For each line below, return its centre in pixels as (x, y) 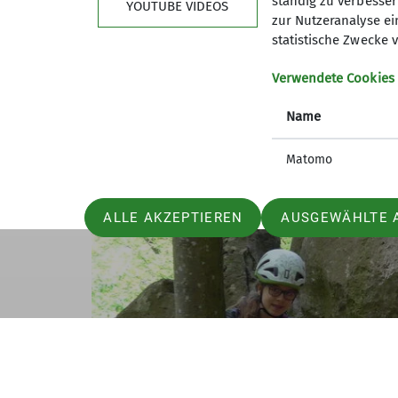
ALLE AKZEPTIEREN (173, 218)
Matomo (309, 159)
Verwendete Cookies (333, 78)
